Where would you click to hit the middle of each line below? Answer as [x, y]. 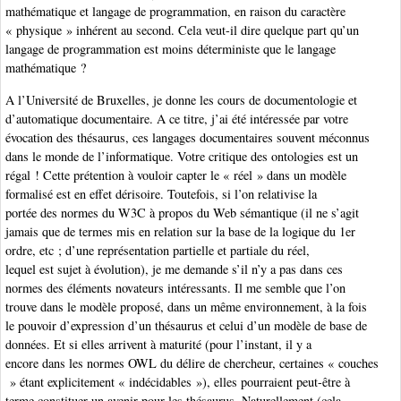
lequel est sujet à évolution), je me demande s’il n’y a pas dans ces [174, 269]
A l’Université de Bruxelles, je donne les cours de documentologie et [181, 99]
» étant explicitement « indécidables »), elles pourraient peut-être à [178, 381]
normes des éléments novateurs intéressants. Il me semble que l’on [175, 287]
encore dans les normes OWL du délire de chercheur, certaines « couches [192, 363]
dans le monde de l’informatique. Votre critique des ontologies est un [182, 156]
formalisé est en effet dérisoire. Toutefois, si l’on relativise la [161, 193]
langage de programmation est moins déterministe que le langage [171, 49]
